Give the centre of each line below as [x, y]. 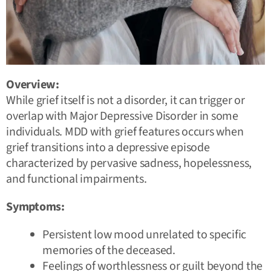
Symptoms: [35, 207]
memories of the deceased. [109, 250]
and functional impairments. [77, 179]
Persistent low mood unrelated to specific [145, 234]
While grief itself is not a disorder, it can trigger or [126, 100]
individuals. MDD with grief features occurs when [125, 132]
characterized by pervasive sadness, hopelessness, [129, 163]
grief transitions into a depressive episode [108, 147]
